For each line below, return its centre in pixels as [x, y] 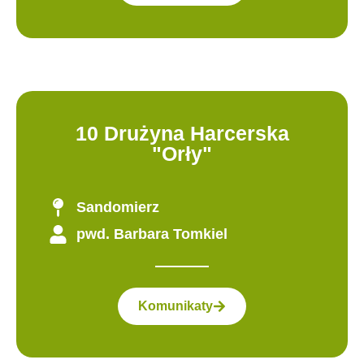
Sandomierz [117, 207]
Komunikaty [175, 306]
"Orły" [182, 153]
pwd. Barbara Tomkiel [152, 234]
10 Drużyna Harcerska [182, 133]
